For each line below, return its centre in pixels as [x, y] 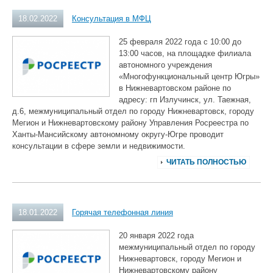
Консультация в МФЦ [112, 19]
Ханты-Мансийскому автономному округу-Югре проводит [118, 134]
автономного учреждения [165, 65]
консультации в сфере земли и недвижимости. [99, 146]
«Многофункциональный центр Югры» [189, 76]
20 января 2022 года [156, 236]
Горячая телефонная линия [122, 212]
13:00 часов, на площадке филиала [185, 53]
